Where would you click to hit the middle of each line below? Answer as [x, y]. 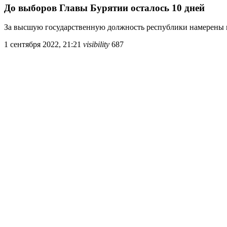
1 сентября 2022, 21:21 [43, 45]
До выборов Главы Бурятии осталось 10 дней [104, 8]
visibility [96, 45]
